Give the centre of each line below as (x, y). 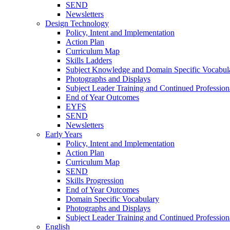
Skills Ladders (89, 60)
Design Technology (77, 23)
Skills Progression (95, 180)
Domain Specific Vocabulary (112, 199)
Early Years (64, 134)
